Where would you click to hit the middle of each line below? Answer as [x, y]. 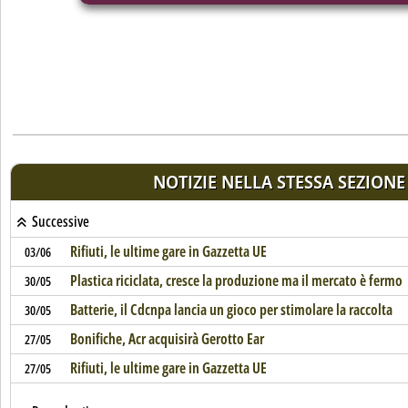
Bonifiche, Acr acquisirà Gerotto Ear [167, 339]
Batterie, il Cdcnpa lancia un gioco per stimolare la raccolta [231, 310]
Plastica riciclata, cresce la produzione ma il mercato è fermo [236, 280]
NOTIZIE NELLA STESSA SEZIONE [279, 182]
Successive [59, 221]
